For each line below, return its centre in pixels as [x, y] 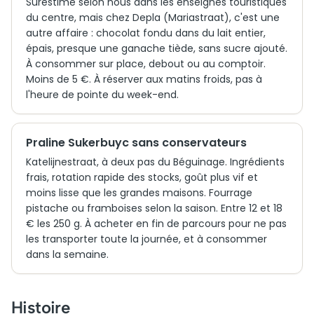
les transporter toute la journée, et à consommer [146, 239]
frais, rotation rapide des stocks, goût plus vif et [142, 177]
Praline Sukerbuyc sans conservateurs [136, 143]
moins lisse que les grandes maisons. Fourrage [139, 193]
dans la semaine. [67, 254]
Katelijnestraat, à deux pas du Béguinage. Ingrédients [155, 162]
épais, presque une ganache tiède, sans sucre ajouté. [157, 48]
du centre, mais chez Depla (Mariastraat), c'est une [153, 18]
